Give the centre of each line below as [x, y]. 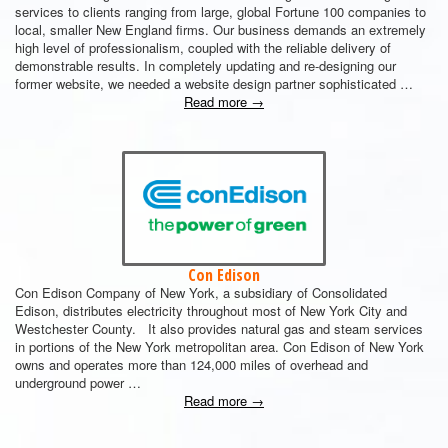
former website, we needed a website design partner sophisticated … [214, 83]
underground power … [78, 382]
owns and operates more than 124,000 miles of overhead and [191, 364]
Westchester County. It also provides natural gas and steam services [219, 328]
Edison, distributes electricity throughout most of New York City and [211, 310]
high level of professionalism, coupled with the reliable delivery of [203, 47]
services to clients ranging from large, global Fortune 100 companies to [220, 11]
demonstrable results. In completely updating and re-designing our [205, 65]
